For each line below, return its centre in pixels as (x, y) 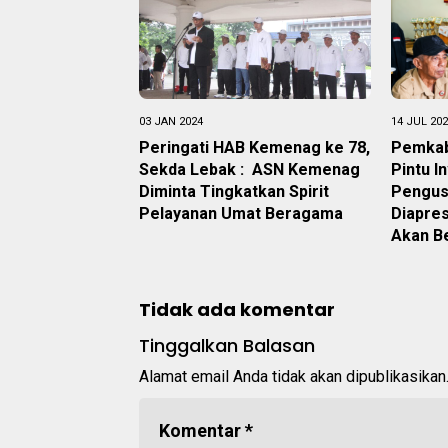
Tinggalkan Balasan (227, 345)
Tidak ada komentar (237, 309)
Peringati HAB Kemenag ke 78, (254, 147)
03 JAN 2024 (171, 121)
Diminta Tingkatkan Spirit (234, 191)
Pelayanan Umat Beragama (243, 213)
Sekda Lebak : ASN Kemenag (249, 169)
